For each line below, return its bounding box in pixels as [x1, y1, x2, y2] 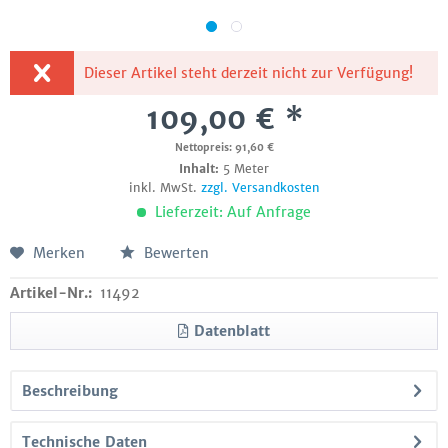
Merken [33, 244, 85, 262]
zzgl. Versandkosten [200, 180, 320, 195]
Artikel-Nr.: [10, 284, 92, 302]
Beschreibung [22, 382, 118, 400]
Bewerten [140, 244, 209, 262]
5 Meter [223, 161, 269, 176]
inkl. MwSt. [128, 180, 201, 195]
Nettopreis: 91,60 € [174, 141, 274, 154]
